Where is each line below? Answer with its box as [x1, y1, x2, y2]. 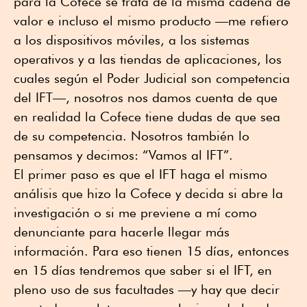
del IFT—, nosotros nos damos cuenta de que [14, 89, 278, 105]
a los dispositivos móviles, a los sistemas [14, 32, 249, 47]
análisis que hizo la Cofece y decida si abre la [14, 185, 283, 201]
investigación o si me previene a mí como [14, 204, 257, 220]
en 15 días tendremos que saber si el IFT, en [14, 262, 272, 278]
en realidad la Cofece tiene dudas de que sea [14, 108, 280, 124]
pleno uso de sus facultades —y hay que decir [14, 281, 280, 297]
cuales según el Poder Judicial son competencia [14, 70, 290, 86]
